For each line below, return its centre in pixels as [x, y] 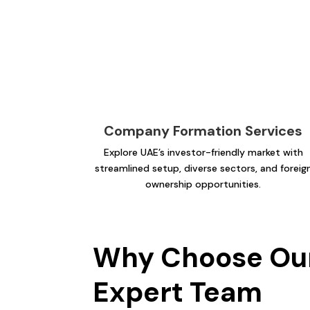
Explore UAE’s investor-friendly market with [203, 153]
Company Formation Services [203, 131]
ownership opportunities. [203, 184]
